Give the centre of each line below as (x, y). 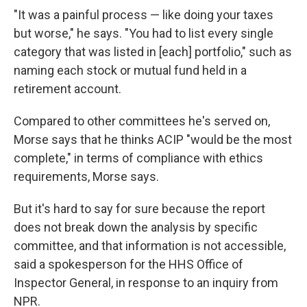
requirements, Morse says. (86, 176)
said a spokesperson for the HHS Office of (128, 264)
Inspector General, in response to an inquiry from (146, 283)
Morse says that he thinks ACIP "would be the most (153, 139)
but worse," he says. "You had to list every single (144, 33)
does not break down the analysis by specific (136, 227)
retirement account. (67, 89)
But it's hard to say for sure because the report (139, 209)
